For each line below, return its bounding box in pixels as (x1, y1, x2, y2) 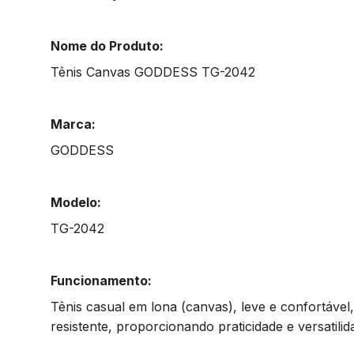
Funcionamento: (51, 272, 152, 288)
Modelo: (51, 194, 101, 210)
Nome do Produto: (51, 37, 164, 54)
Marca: (51, 115, 96, 132)
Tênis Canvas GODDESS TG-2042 (51, 63, 255, 80)
